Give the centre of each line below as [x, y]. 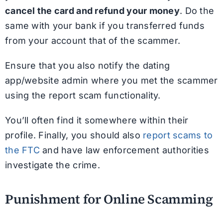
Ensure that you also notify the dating [87, 65]
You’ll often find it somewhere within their [97, 120]
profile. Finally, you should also [74, 135]
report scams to [178, 135]
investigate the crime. [52, 165]
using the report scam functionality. [83, 95]
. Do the [197, 10]
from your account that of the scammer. [93, 40]
